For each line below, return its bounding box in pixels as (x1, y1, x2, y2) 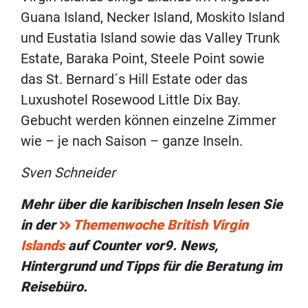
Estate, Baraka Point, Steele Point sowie (21, 49, 265, 67)
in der (21, 216, 59, 233)
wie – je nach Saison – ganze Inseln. (21, 132, 243, 149)
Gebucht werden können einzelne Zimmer (21, 111, 276, 129)
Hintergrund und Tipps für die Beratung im (21, 257, 282, 274)
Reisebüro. (21, 278, 87, 295)
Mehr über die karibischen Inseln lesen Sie (21, 195, 283, 212)
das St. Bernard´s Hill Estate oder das (21, 70, 247, 87)
